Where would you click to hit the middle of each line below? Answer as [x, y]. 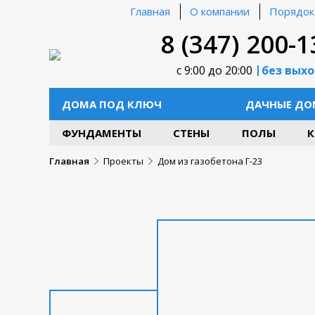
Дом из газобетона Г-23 [210, 161]
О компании [220, 11]
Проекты [123, 161]
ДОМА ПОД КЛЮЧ [112, 104]
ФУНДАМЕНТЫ [102, 133]
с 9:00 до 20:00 [216, 70]
